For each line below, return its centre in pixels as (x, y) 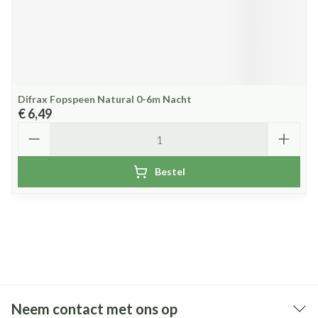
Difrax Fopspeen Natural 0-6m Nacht (105, 99)
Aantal (34, 128)
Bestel (170, 171)
